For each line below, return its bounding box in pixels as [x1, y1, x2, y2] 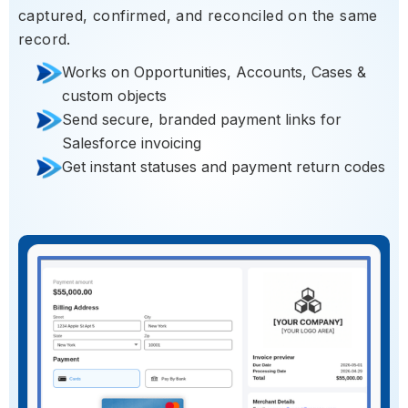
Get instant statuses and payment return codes [62, 158, 385, 177]
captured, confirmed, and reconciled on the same [18, 6, 378, 25]
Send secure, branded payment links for [62, 110, 342, 129]
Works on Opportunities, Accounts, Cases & [62, 63, 366, 82]
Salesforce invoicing [62, 134, 201, 153]
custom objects [62, 87, 167, 106]
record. [18, 30, 71, 49]
